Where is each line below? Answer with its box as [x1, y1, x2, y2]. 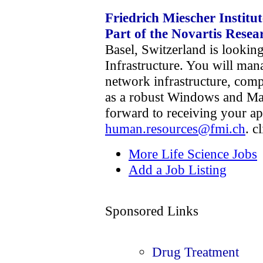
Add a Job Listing [129, 161, 227, 177]
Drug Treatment [152, 244, 239, 259]
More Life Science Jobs [129, 146, 257, 161]
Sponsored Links [105, 203, 198, 218]
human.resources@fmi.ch [105, 120, 245, 136]
